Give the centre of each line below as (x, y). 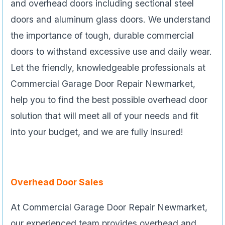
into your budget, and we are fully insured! (97, 132)
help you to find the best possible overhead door (109, 99)
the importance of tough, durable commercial (102, 35)
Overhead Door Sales (57, 182)
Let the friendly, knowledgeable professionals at (108, 67)
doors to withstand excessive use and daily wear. (111, 51)
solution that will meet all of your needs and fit (104, 116)
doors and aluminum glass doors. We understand (110, 19)
